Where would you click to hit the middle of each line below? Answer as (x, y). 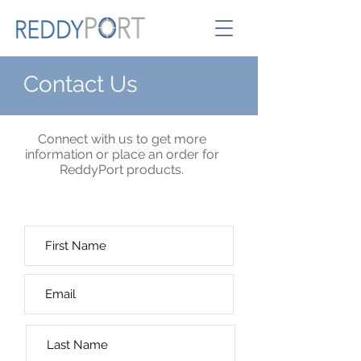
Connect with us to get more (122, 139)
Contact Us (81, 84)
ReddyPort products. (122, 170)
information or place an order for (122, 154)
